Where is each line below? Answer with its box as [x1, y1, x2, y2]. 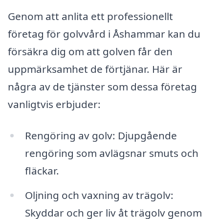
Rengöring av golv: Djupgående [24, 129, 177, 143]
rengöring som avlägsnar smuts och [24, 146, 198, 160]
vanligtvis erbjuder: [8, 97, 101, 111]
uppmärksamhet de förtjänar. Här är [8, 62, 182, 76]
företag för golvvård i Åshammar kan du [8, 27, 200, 41]
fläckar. [24, 164, 59, 178]
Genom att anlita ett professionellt [8, 9, 173, 23]
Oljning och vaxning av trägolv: [24, 188, 174, 202]
